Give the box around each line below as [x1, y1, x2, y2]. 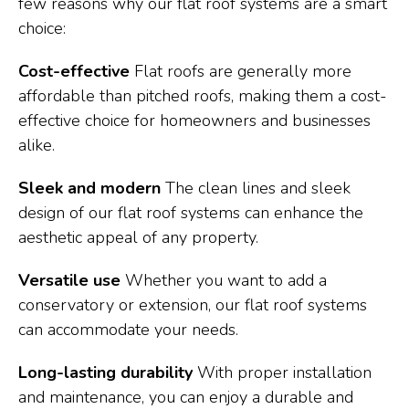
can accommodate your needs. [18, 319, 238, 341]
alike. [18, 134, 55, 156]
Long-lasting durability [18, 362, 193, 383]
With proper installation [193, 362, 372, 383]
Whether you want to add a [121, 269, 327, 291]
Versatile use [18, 269, 121, 291]
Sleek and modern [18, 177, 161, 199]
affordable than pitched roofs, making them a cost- [18, 85, 387, 107]
